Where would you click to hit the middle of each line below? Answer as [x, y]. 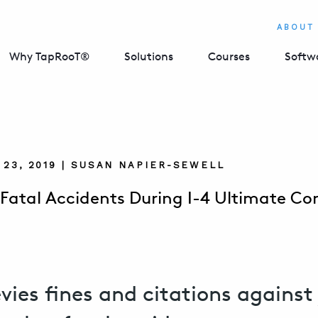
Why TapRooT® [49, 56]
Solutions [149, 56]
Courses [229, 56]
